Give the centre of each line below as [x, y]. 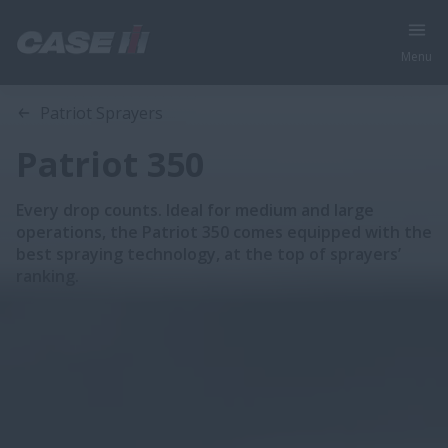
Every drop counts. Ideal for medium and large [195, 210]
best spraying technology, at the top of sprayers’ [208, 254]
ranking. [47, 276]
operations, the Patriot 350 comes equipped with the [224, 232]
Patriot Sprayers [101, 113]
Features [151, 84]
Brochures [229, 84]
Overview [73, 84]
